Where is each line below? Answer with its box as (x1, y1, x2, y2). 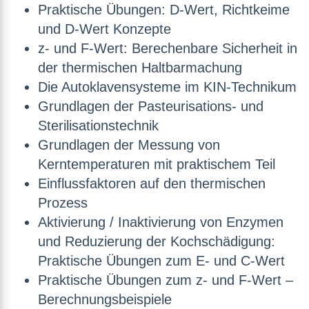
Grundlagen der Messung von (38, 137, 220, 153)
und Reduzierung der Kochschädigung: (38, 234, 275, 250)
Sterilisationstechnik (38, 118, 159, 134)
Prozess (38, 195, 88, 211)
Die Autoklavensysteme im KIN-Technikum (38, 79, 297, 95)
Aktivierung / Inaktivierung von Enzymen (38, 215, 283, 230)
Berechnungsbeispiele (38, 292, 172, 308)
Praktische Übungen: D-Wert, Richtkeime (38, 2, 290, 18)
